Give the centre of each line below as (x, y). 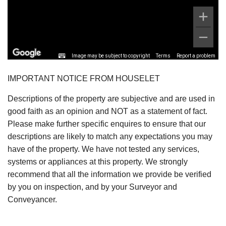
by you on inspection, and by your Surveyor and (92, 187)
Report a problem (196, 55)
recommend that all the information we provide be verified (109, 174)
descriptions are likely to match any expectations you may (110, 136)
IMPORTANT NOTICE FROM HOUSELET (84, 78)
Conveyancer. (32, 199)
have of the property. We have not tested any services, (103, 149)
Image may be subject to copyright (111, 55)
